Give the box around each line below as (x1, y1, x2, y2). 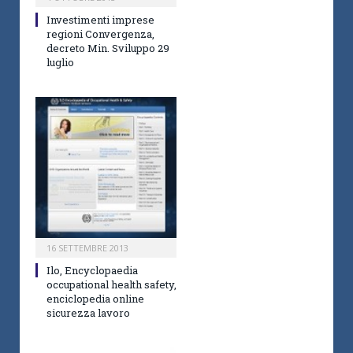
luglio (46, 55, 74, 70)
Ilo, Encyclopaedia (46, 263, 138, 278)
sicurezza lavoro (46, 306, 130, 321)
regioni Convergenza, (46, 27, 154, 42)
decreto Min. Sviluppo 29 (46, 41, 169, 56)
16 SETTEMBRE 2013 (46, 242, 128, 255)
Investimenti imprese (46, 13, 154, 28)
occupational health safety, (46, 277, 176, 292)
